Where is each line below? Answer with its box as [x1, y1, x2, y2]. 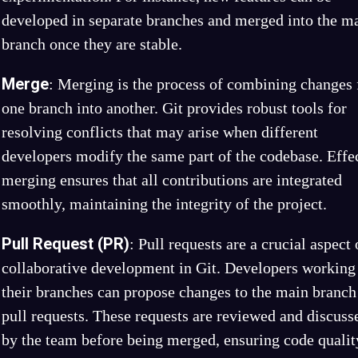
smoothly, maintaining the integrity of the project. [2, 195, 327, 213]
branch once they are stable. [2, 35, 182, 53]
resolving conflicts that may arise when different [2, 123, 318, 141]
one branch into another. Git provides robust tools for [2, 99, 347, 117]
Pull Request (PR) [2, 234, 129, 253]
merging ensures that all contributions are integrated [2, 171, 342, 189]
